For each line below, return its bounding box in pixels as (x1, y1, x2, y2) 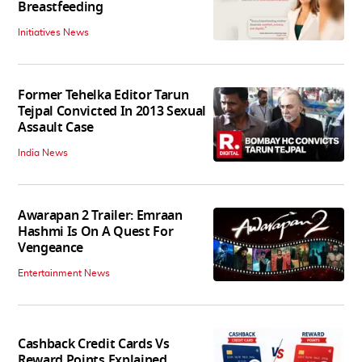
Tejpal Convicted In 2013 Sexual (18, 102, 207, 122)
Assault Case (18, 118, 95, 138)
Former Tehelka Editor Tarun (18, 86, 189, 106)
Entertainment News (18, 268, 110, 279)
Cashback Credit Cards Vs (18, 334, 170, 354)
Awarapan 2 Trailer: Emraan (18, 206, 183, 226)
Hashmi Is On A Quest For (18, 222, 174, 242)
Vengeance (18, 238, 84, 259)
